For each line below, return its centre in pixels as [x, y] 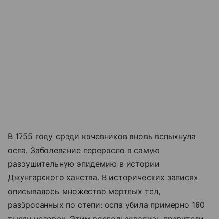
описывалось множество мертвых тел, [84, 191]
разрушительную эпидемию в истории [84, 164]
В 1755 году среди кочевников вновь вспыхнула [102, 137]
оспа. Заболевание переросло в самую [84, 150]
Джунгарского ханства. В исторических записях [103, 178]
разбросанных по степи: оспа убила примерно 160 [107, 205]
